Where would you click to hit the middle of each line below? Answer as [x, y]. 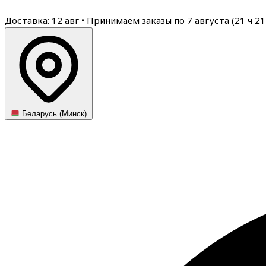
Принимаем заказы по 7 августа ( [161, 20]
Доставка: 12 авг [43, 20]
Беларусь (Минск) [53, 114]
